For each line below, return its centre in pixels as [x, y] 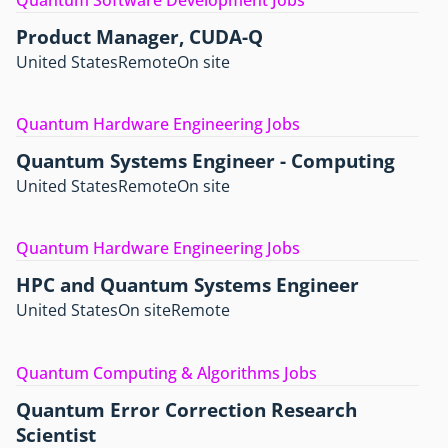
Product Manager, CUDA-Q [139, 36]
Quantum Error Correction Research [186, 409]
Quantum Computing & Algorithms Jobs [166, 372]
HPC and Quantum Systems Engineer [187, 285]
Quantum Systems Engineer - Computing [205, 161]
